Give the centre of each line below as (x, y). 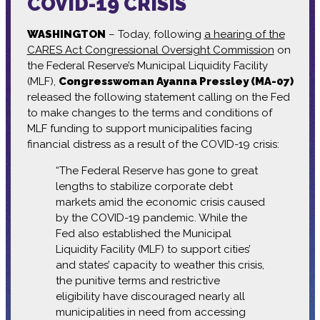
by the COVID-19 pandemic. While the (151, 217)
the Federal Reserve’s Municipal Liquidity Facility (147, 65)
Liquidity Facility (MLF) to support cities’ (153, 249)
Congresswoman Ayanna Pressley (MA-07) (176, 81)
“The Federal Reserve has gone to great (156, 170)
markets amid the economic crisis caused (160, 202)
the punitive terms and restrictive (137, 280)
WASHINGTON (66, 34)
